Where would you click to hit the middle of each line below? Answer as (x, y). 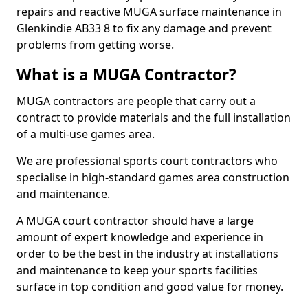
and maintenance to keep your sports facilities (137, 270)
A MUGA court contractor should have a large (135, 221)
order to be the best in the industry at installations (147, 254)
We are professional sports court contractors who (147, 161)
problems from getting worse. (95, 45)
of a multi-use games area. (86, 134)
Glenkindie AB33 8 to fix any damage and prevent (144, 28)
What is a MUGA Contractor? (126, 75)
